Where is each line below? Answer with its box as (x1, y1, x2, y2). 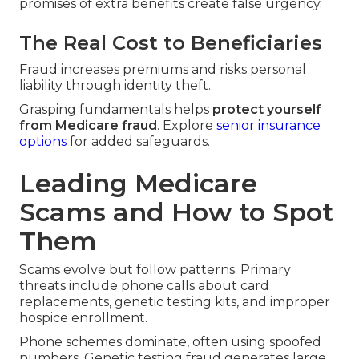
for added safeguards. (67, 134, 210, 150)
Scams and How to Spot (19, 196, 333, 228)
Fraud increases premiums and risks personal (19, 62, 306, 78)
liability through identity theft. (19, 78, 211, 94)
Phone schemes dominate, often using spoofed (19, 334, 321, 350)
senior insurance (216, 118, 321, 134)
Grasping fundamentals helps (19, 102, 212, 118)
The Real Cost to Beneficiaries (19, 31, 322, 55)
